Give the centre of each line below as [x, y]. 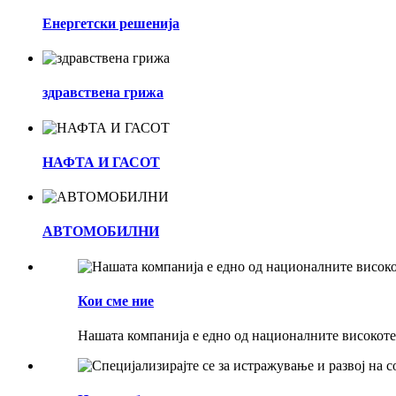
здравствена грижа [103, 93]
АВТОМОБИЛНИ [101, 232]
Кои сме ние [116, 301]
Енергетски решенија [111, 23]
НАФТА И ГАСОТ [101, 162]
